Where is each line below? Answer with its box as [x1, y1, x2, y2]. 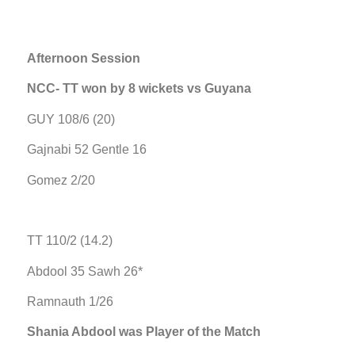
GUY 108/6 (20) [27, 112, 115, 126]
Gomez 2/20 [27, 173, 95, 187]
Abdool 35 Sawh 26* [27, 264, 143, 278]
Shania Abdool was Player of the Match [27, 325, 261, 339]
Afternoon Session [27, 51, 140, 65]
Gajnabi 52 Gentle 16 [27, 143, 147, 157]
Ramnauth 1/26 [27, 295, 113, 309]
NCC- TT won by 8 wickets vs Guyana [27, 82, 251, 96]
